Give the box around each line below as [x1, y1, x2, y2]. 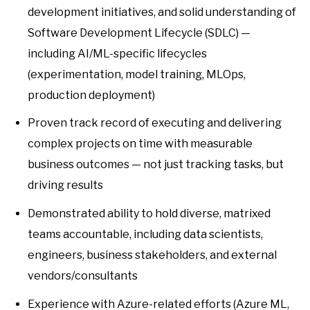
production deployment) [28, 88, 155, 102]
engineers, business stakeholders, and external [28, 248, 277, 262]
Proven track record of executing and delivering [28, 116, 282, 130]
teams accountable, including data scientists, [28, 227, 263, 241]
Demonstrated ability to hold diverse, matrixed [28, 206, 271, 220]
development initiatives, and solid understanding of [28, 5, 296, 19]
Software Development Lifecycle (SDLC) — [28, 26, 250, 39]
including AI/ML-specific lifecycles [28, 46, 207, 60]
